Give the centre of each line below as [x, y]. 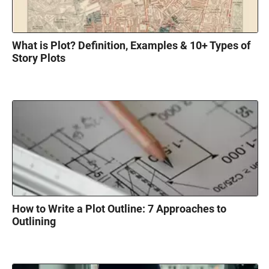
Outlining [34, 222]
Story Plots [39, 58]
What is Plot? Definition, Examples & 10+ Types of [131, 46]
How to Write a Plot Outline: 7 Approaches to [119, 209]
